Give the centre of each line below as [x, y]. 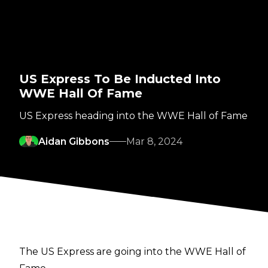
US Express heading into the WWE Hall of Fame [133, 115]
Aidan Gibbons [74, 141]
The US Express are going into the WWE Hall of [133, 251]
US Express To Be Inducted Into [120, 79]
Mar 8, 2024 [154, 141]
